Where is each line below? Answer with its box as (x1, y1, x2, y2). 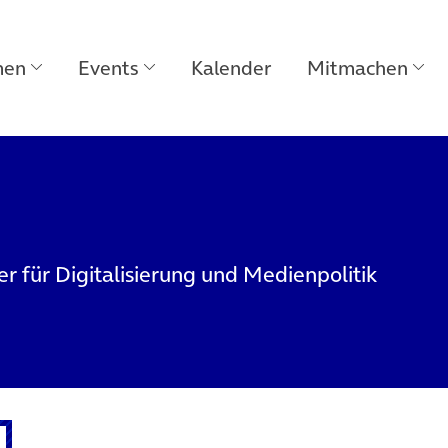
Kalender (191, 54, 271, 82)
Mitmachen (307, 54, 408, 82)
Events (78, 54, 139, 82)
